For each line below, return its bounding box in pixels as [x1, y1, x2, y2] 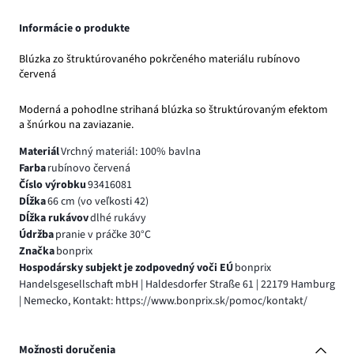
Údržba [19, 227, 54, 243]
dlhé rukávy [89, 210, 146, 227]
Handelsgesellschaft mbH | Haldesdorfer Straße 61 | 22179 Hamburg [19, 277, 335, 293]
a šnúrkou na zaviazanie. [19, 117, 134, 134]
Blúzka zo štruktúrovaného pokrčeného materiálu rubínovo [19, 51, 300, 67]
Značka [19, 243, 55, 260]
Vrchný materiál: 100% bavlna [60, 144, 201, 160]
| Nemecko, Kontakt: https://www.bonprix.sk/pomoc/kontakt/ [19, 293, 307, 310]
